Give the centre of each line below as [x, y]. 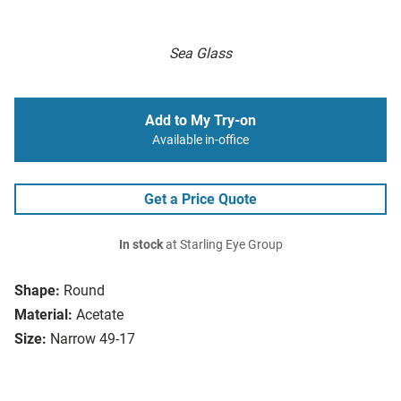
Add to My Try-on [200, 121]
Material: [43, 315]
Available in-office [200, 141]
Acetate [100, 315]
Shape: [37, 291]
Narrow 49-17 [93, 339]
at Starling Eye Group [222, 245]
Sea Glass [200, 54]
